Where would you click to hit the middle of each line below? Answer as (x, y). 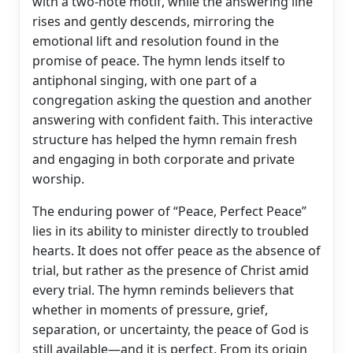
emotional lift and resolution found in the (156, 41)
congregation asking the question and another (172, 100)
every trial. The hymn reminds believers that (163, 290)
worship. (58, 178)
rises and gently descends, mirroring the (153, 21)
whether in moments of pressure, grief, (150, 309)
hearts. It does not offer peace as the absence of (176, 250)
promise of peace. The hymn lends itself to (159, 60)
